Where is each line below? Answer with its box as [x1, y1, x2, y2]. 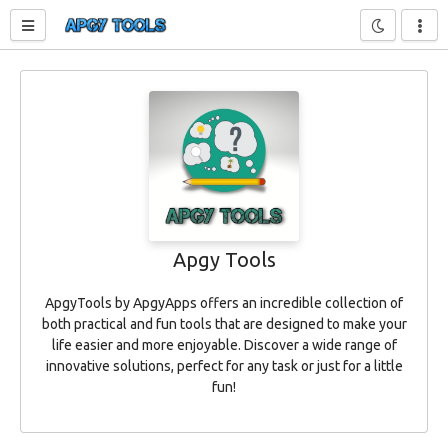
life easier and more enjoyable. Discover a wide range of [51, 337, 397, 353]
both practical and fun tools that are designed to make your [41, 316, 407, 332]
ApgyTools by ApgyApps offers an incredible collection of [45, 295, 403, 311]
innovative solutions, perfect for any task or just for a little [45, 358, 403, 374]
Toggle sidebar [33, 15, 131, 33]
